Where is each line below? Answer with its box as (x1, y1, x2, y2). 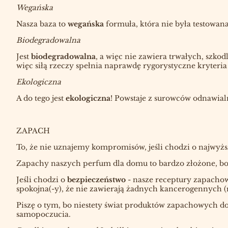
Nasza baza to (16, 19, 68, 28)
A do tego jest (16, 93, 64, 103)
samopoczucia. (16, 209, 71, 219)
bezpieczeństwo (67, 175, 126, 184)
